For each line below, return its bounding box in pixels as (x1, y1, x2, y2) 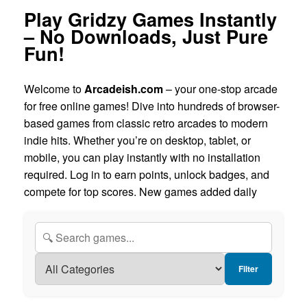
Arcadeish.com (84, 80, 163, 97)
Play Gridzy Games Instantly (24, 5, 277, 32)
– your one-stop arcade (163, 80, 278, 97)
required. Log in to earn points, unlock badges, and (24, 166, 269, 182)
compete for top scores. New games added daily (24, 183, 257, 199)
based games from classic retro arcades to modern (24, 114, 268, 131)
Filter (238, 262, 258, 275)
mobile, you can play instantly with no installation (24, 149, 260, 165)
